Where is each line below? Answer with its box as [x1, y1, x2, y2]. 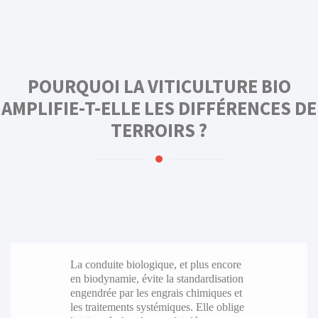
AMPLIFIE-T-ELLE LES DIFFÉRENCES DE [1, 97, 317, 121]
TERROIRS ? [111, 119, 207, 143]
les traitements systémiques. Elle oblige [70, 300, 244, 313]
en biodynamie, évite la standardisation [70, 272, 243, 285]
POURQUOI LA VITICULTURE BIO [27, 75, 291, 99]
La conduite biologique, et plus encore [70, 258, 241, 270]
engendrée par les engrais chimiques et [70, 286, 242, 299]
